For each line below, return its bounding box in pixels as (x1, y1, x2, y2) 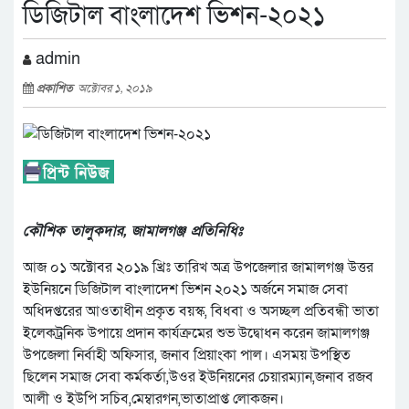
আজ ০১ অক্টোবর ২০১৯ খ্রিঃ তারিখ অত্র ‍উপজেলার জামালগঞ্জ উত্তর (23, 257, 373, 278)
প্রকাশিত (37, 79, 78, 97)
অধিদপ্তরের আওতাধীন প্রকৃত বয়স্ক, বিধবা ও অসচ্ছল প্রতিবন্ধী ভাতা (23, 301, 379, 322)
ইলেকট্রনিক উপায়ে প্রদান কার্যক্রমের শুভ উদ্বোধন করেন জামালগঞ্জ (23, 323, 370, 344)
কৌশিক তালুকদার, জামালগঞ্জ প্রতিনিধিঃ (23, 221, 243, 242)
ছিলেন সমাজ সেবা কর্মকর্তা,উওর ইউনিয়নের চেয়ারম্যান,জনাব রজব (23, 367, 373, 388)
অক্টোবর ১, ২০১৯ (78, 79, 152, 97)
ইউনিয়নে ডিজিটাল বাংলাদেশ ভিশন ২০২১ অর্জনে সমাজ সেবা (23, 279, 348, 300)
